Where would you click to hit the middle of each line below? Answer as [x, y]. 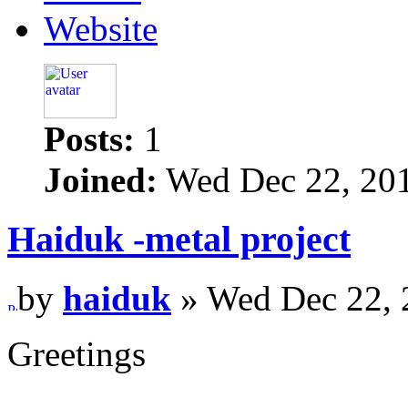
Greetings [76, 353]
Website [101, 29]
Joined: [101, 180]
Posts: [89, 139]
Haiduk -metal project [179, 240]
